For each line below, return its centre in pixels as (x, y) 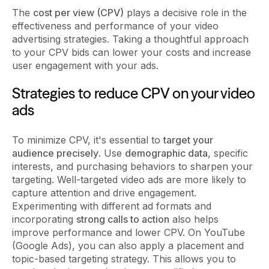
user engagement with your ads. (87, 65)
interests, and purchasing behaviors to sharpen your (132, 166)
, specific (228, 153)
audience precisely (55, 153)
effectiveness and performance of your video (115, 26)
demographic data (166, 153)
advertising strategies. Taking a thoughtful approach (130, 39)
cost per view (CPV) (78, 12)
